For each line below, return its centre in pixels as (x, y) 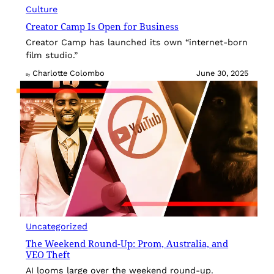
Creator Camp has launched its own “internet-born (137, 43)
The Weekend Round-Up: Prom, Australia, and (127, 243)
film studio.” (52, 55)
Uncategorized (57, 226)
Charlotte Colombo (69, 73)
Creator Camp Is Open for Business (102, 27)
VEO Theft (48, 254)
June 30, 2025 (222, 73)
